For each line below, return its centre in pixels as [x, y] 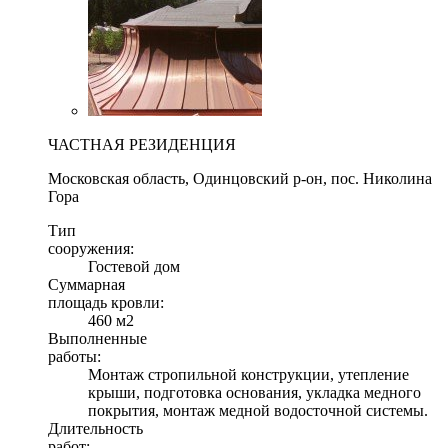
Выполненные [97, 338]
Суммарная [86, 284]
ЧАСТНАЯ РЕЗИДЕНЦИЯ [142, 144]
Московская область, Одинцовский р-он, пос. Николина [240, 178]
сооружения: [91, 248]
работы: [74, 356]
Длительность [95, 428]
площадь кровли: [106, 302]
